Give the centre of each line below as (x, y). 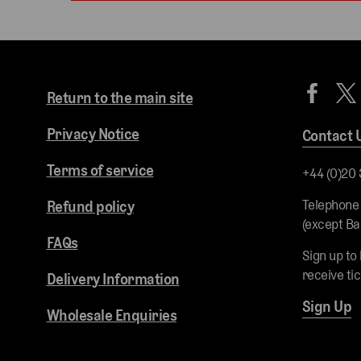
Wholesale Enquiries (111, 316)
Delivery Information (113, 280)
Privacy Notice (93, 135)
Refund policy (90, 207)
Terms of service (100, 171)
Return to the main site (119, 98)
